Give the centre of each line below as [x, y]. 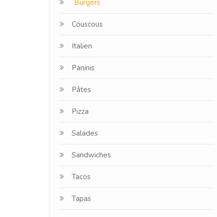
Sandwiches [91, 155]
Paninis [83, 68]
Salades [85, 133]
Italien [82, 46]
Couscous [87, 24]
